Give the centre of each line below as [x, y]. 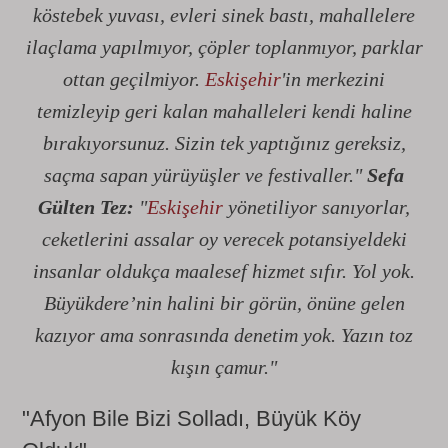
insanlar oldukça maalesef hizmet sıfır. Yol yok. [224, 271]
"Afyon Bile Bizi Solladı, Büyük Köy [191, 418]
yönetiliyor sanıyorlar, [316, 207]
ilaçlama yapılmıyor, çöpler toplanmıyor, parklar [224, 47]
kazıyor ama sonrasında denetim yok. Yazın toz [224, 335]
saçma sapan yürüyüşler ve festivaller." [205, 175]
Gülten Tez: [86, 207]
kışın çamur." [224, 367]
